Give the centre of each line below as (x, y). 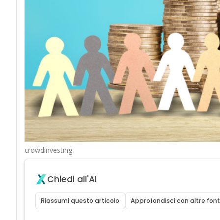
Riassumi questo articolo (80, 201)
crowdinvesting (48, 150)
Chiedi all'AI (72, 179)
